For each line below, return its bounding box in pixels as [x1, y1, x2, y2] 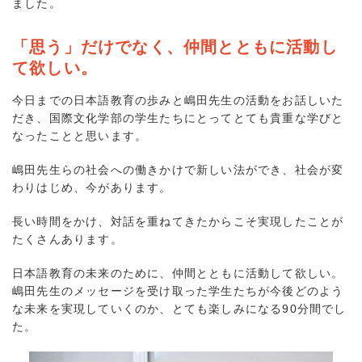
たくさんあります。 [12, 233, 123, 246]
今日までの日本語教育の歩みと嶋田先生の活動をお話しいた [12, 94, 344, 107]
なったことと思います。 [12, 129, 148, 143]
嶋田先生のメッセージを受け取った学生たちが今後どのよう [12, 284, 344, 298]
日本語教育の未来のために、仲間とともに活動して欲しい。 [12, 267, 344, 280]
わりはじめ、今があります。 [12, 181, 172, 195]
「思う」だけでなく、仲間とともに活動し [12, 37, 338, 56]
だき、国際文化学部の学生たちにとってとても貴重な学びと [12, 112, 344, 125]
